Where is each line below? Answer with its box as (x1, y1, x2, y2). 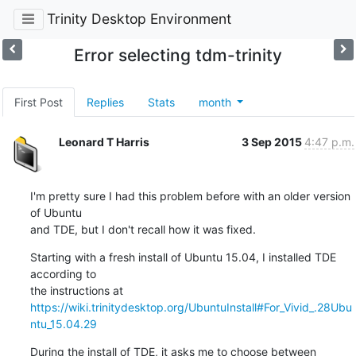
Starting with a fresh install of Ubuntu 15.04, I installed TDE (29, 250, 336, 264)
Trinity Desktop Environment (46, 10, 231, 28)
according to (29, 266, 96, 281)
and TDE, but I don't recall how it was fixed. (29, 222, 256, 236)
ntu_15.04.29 (29, 316, 97, 331)
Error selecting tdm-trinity (73, 44, 282, 65)
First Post (14, 95, 63, 109)
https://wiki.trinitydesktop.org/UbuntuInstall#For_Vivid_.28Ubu (29, 300, 352, 314)
